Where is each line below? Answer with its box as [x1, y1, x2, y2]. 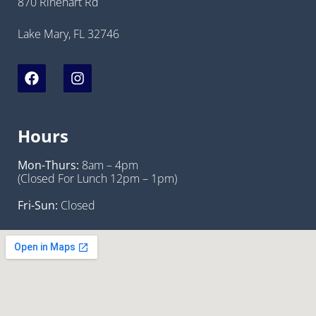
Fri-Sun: [18, 197, 58, 214]
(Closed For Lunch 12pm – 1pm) [18, 171, 177, 187]
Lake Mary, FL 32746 [18, 26, 119, 42]
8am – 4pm [79, 157, 138, 174]
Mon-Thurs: [18, 157, 79, 174]
